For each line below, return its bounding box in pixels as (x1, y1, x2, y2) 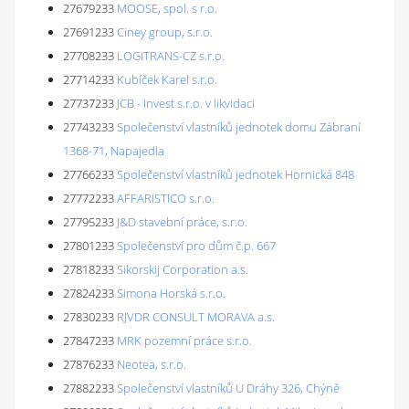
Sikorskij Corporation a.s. (117, 261, 248, 278)
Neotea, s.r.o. (117, 356, 186, 372)
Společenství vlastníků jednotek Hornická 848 (117, 166, 354, 183)
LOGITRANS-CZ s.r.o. (117, 47, 225, 64)
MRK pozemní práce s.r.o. (117, 332, 252, 349)
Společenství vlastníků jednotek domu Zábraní (117, 119, 361, 135)
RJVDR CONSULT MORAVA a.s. (117, 309, 275, 325)
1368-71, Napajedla (63, 142, 164, 159)
